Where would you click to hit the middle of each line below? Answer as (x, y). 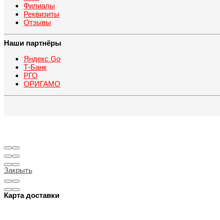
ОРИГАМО (42, 83)
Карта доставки (32, 195)
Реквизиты (41, 14)
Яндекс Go (42, 58)
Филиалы (39, 6)
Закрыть (18, 170)
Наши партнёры (33, 43)
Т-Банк (35, 67)
